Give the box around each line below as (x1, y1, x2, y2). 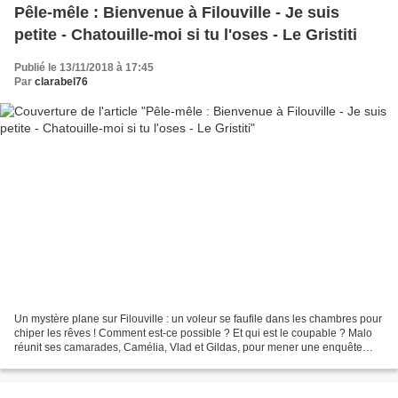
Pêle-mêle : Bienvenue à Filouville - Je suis (14, 3, 339, 21)
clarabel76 (35, 75, 88, 88)
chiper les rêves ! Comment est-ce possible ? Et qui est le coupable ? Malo (14, 327, 372, 340)
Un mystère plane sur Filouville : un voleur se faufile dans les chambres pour (14, 313, 382, 326)
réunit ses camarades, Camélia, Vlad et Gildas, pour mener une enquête (14, 341, 362, 354)
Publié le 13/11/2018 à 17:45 (14, 60, 154, 74)
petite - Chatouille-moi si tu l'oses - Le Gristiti (14, 25, 357, 44)
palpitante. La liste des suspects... (14, 355, 176, 369)
